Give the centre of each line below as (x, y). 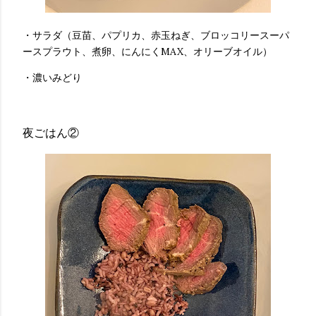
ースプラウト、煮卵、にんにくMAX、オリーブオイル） (147, 51)
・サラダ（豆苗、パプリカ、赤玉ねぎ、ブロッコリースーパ (156, 35)
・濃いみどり (52, 77)
